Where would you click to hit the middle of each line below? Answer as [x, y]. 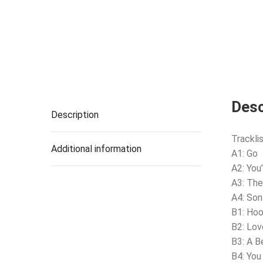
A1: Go [245, 153]
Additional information [96, 149]
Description [75, 114]
